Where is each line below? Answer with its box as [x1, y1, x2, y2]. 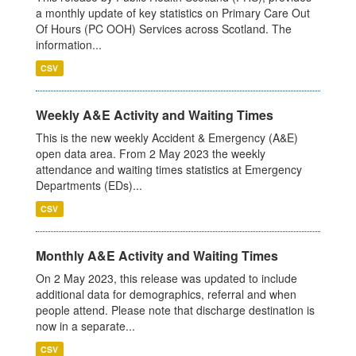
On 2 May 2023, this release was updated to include [36, 270, 297, 287]
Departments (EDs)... [36, 177, 142, 194]
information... [36, 37, 102, 53]
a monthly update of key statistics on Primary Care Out [36, 5, 310, 21]
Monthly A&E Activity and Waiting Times [36, 246, 278, 265]
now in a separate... [36, 318, 135, 335]
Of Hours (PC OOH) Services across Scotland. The [36, 21, 292, 37]
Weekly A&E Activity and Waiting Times [36, 106, 273, 125]
